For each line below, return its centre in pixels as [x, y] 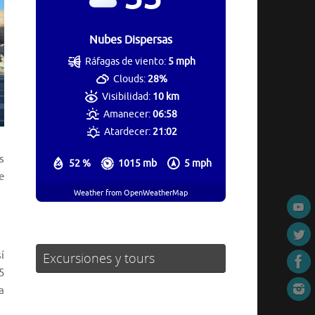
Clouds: [130, 79]
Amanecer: [127, 115]
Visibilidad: [126, 97]
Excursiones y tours [99, 258]
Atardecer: [127, 132]
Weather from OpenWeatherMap [131, 192]
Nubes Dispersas [131, 40]
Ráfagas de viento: [126, 62]
